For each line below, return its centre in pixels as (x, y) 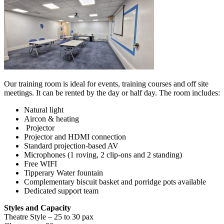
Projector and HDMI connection (75, 137)
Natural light (44, 110)
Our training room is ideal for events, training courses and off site (106, 84)
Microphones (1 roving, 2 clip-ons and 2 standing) (103, 155)
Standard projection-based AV (71, 146)
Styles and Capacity (37, 208)
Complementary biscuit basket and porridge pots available (115, 182)
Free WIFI (40, 164)
